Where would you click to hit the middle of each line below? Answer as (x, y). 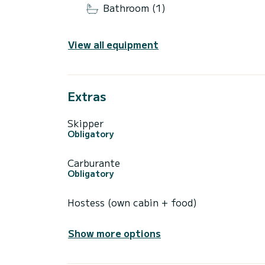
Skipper (85, 123)
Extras (87, 96)
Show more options (114, 233)
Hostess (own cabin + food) (132, 202)
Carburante (94, 162)
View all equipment (113, 44)
